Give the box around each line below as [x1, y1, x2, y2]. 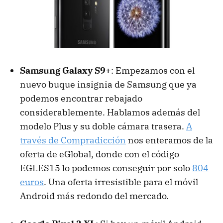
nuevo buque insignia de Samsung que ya [20, 78, 197, 90]
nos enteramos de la [126, 134, 213, 146]
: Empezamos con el [111, 64, 195, 76]
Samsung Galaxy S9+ [20, 64, 111, 76]
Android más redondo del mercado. [20, 190, 169, 202]
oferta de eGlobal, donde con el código [20, 148, 179, 160]
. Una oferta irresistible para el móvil [44, 176, 198, 188]
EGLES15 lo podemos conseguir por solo [20, 162, 192, 174]
